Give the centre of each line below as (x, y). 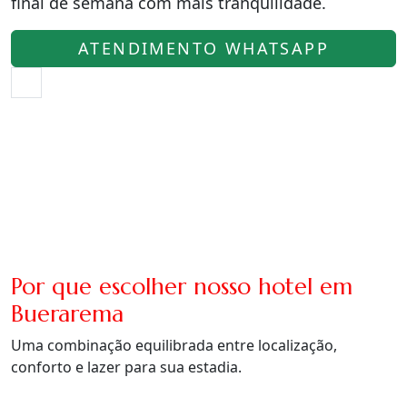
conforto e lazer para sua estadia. (126, 367)
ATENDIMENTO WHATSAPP (203, 48)
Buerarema (67, 313)
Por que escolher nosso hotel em (182, 286)
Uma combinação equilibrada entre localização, (174, 345)
